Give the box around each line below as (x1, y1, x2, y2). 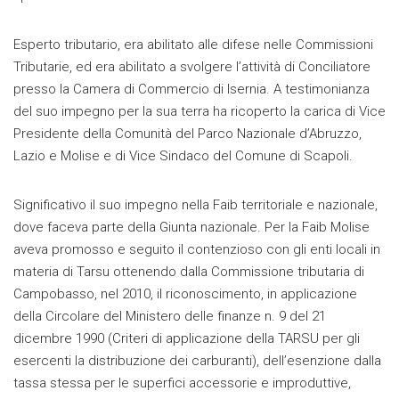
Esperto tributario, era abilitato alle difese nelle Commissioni (13, 37, 373, 53)
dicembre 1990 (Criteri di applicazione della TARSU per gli (13, 330, 360, 347)
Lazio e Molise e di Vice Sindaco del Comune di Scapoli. (13, 148, 353, 165)
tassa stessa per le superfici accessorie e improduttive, (13, 375, 351, 392)
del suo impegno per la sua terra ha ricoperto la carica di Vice (13, 103, 386, 120)
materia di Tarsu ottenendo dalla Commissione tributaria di (13, 264, 364, 281)
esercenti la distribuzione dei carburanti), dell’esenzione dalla (13, 353, 381, 370)
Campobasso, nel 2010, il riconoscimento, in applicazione (13, 286, 357, 303)
